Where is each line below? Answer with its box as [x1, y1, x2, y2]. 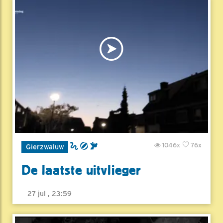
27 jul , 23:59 [27, 190, 72, 198]
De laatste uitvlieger [21, 162, 141, 179]
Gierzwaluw [25, 142, 64, 151]
